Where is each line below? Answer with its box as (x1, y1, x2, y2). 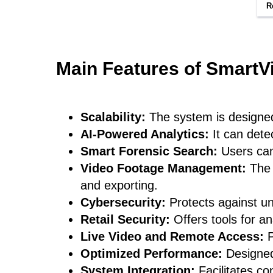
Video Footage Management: (80, 161, 250, 175)
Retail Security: (80, 213, 170, 226)
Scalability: (80, 110, 146, 124)
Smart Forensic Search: (80, 144, 218, 158)
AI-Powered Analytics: (80, 127, 209, 141)
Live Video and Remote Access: (80, 230, 264, 243)
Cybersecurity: (80, 196, 169, 209)
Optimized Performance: (80, 247, 226, 260)
